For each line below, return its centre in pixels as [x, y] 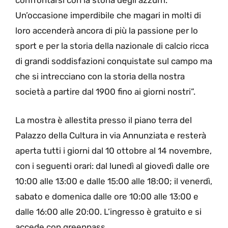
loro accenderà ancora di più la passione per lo [107, 31]
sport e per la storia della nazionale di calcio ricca [112, 46]
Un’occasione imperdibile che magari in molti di [108, 16]
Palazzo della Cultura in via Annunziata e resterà [111, 135]
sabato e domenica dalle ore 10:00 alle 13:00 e [107, 196]
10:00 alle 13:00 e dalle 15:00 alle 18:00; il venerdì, [114, 181]
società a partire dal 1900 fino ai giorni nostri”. [105, 92]
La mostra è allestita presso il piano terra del [104, 120]
